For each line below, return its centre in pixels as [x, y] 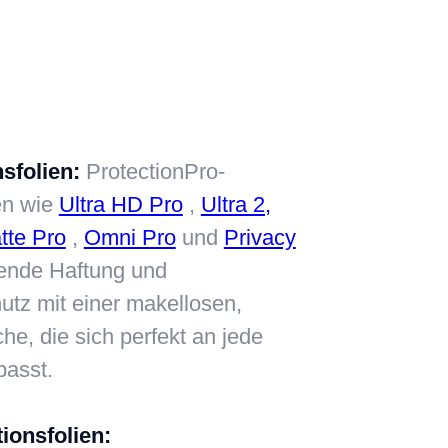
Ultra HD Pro [120, 204]
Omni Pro [129, 237]
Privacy [259, 237]
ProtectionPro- [152, 171]
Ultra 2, [235, 204]
